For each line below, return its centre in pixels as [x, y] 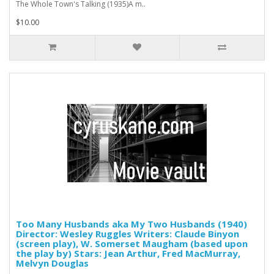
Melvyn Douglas [52, 263]
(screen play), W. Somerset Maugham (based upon [132, 243]
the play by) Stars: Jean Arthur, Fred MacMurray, [128, 253]
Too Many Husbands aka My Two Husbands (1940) [131, 224]
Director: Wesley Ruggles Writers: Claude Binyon [128, 233]
